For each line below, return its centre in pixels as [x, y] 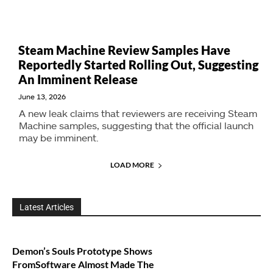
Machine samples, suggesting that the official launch [136, 125]
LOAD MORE [132, 165]
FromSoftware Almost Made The [83, 264]
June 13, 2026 [42, 96]
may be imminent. [59, 137]
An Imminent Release [78, 79]
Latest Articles [47, 207]
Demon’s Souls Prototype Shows [82, 251]
